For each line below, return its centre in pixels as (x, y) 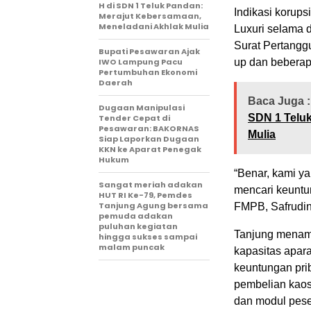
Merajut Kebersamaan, (150, 16)
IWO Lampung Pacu (141, 62)
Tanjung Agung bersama (153, 205)
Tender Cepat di (134, 118)
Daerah (116, 83)
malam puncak (132, 247)
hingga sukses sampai (148, 237)
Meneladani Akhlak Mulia (154, 26)
